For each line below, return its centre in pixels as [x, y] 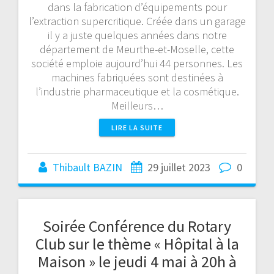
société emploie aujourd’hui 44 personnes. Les [137, 63]
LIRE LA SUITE [137, 127]
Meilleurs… [137, 105]
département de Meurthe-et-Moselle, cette [137, 49]
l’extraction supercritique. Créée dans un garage [137, 21]
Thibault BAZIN [87, 167]
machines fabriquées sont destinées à [137, 77]
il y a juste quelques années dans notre [137, 35]
